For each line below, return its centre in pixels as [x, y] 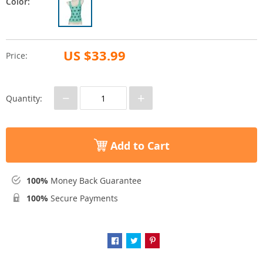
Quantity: [24, 98]
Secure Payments [83, 198]
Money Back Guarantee [95, 181]
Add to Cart [138, 146]
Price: [17, 56]
